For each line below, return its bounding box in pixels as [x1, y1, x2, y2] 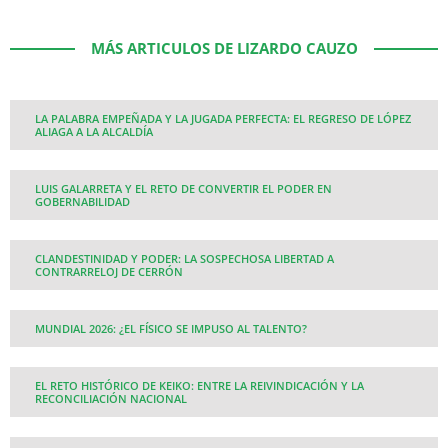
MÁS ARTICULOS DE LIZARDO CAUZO [90, 38, 358, 59]
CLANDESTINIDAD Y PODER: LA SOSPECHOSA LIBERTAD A [35, 251, 334, 267]
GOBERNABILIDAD [35, 194, 130, 210]
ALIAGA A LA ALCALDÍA [35, 124, 153, 140]
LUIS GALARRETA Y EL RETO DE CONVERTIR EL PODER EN [35, 181, 332, 197]
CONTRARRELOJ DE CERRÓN [35, 264, 183, 280]
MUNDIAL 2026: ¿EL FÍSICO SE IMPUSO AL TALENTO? [35, 321, 307, 337]
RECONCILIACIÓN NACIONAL [35, 391, 187, 407]
